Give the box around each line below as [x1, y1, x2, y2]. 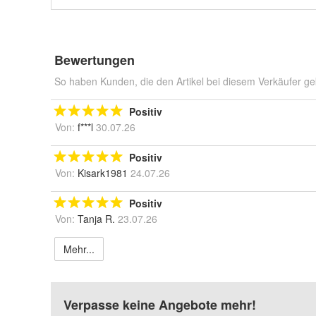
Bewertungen [54, 51, 135, 69]
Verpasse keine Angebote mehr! [63, 296, 256, 314]
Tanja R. [78, 212, 115, 226]
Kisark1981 [78, 166, 128, 180]
